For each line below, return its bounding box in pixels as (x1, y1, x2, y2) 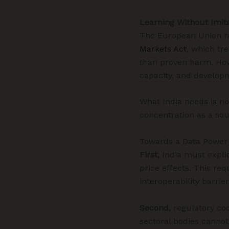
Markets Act (140, 43, 187, 54)
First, (140, 149, 159, 159)
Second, (140, 202, 171, 213)
